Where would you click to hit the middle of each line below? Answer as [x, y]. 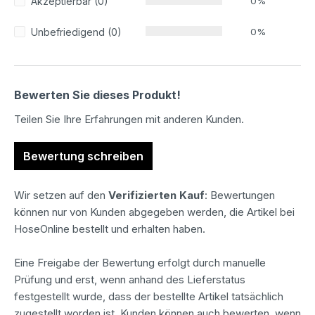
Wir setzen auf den [61, 195]
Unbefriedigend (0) [76, 32]
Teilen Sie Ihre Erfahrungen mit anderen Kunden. [129, 119]
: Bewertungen [240, 195]
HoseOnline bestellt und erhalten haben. [110, 229]
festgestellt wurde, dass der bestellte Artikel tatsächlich [149, 296]
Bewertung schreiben [83, 156]
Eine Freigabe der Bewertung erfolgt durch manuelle [140, 262]
